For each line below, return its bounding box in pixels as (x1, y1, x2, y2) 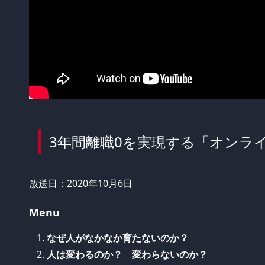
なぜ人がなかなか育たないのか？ (47, 231, 189, 244)
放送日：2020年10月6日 (29, 177, 132, 190)
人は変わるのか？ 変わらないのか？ (47, 247, 208, 261)
